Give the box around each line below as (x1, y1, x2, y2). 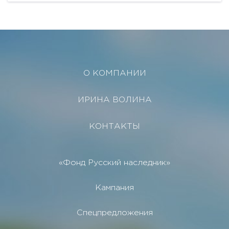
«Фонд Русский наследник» (59, 158, 170, 167)
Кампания (95, 184, 134, 192)
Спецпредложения (76, 209, 153, 217)
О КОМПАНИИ (83, 69, 146, 77)
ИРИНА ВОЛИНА (77, 96, 152, 104)
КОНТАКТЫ (89, 122, 140, 130)
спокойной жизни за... (17, 3, 98, 9)
